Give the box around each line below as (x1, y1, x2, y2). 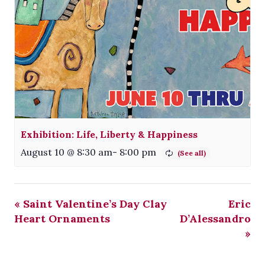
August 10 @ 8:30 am (21, 146, 112, 159)
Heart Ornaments (14, 212, 110, 226)
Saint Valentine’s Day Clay (20, 197, 167, 211)
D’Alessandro (180, 212, 251, 226)
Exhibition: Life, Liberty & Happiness (21, 128, 198, 141)
